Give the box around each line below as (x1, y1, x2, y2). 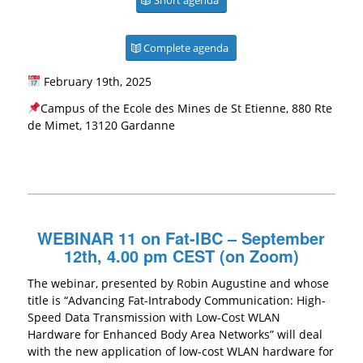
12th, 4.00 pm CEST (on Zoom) (63, 243, 299, 267)
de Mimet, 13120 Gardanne (27, 117, 175, 133)
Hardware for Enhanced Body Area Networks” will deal (27, 326, 322, 342)
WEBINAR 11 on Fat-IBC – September (37, 225, 326, 250)
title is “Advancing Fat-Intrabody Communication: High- (27, 292, 326, 308)
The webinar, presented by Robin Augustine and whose (27, 275, 329, 291)
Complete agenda (143, 40, 229, 55)
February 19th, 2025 (40, 73, 152, 89)
